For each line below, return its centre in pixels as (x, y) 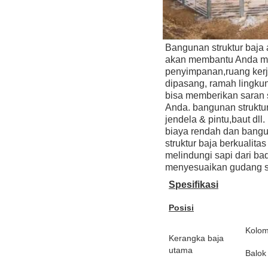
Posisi (181, 207)
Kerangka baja (196, 238)
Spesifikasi (194, 184)
